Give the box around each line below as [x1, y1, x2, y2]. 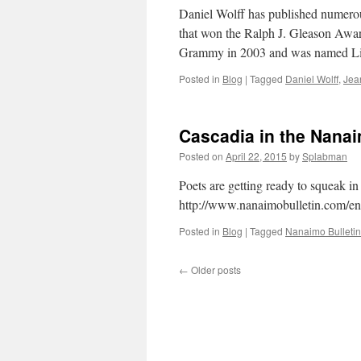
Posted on [179, 149, 223, 163]
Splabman [302, 149, 347, 163]
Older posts [189, 263, 241, 276]
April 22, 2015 [226, 149, 287, 163]
